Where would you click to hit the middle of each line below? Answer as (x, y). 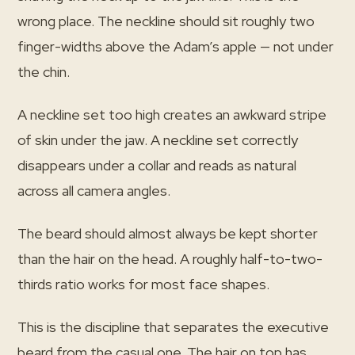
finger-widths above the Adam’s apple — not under (176, 46)
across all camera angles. (94, 191)
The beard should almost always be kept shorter (168, 233)
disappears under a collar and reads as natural (157, 165)
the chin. (44, 72)
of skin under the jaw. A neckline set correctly (158, 140)
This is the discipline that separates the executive (173, 327)
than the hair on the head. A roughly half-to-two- (170, 259)
